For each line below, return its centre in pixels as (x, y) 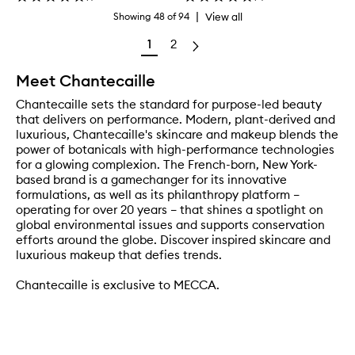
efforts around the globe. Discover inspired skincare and (173, 239)
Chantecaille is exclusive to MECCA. (118, 284)
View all (223, 16)
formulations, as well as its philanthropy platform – (158, 194)
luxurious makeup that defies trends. (119, 254)
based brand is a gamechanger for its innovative (151, 179)
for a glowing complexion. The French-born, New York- (167, 164)
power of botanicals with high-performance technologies (175, 149)
